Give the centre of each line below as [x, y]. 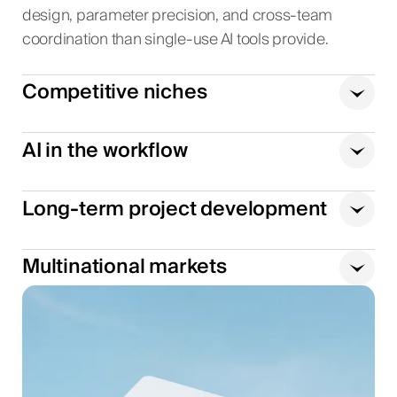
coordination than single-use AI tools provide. [175, 39]
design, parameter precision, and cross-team [177, 16]
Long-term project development [175, 209]
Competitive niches [114, 93]
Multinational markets [124, 267]
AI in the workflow [105, 150]
